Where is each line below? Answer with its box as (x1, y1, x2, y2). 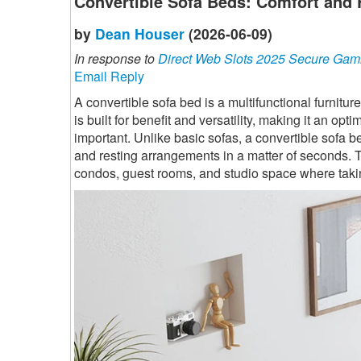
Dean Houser (95, 23, 185, 44)
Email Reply (74, 67, 144, 86)
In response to (74, 49, 158, 68)
